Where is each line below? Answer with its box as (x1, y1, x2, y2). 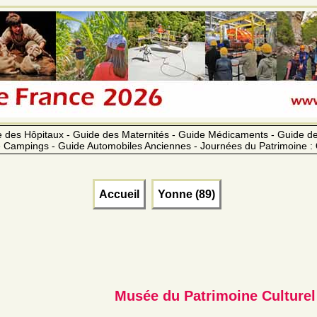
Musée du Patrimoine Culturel (115, 287, 316, 304)
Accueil (99, 188, 139, 200)
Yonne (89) (158, 188, 215, 200)
